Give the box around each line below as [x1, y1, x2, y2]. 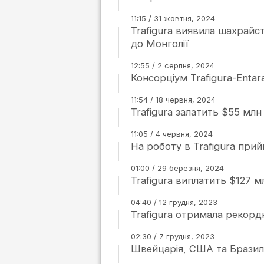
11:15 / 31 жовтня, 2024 [131, 14, 215, 23]
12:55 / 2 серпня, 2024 [131, 61, 214, 70]
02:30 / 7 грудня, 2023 [131, 232, 214, 241]
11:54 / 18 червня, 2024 [131, 95, 216, 104]
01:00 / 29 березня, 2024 [131, 163, 224, 173]
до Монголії [131, 38, 189, 49]
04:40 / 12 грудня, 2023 [131, 197, 217, 207]
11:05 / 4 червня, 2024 [131, 129, 213, 138]
